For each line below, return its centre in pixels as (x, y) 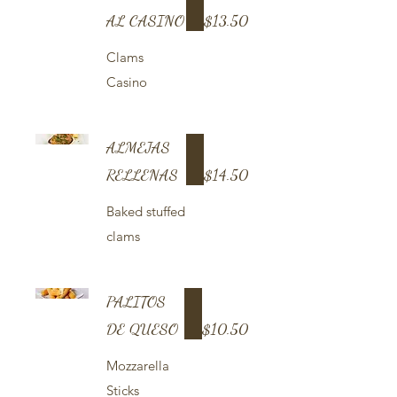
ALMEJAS (138, 147)
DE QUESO (142, 329)
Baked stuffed (146, 211)
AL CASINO (145, 20)
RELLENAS (142, 175)
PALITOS (136, 301)
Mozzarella (138, 366)
